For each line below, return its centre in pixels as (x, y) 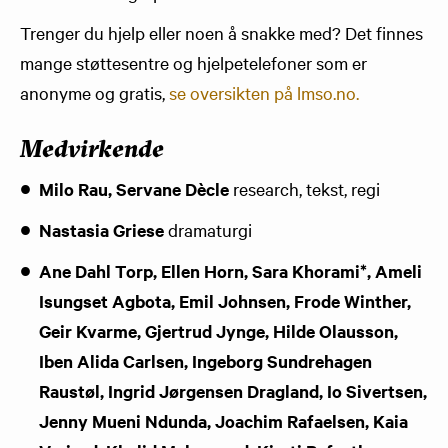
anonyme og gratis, (94, 92)
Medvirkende (92, 151)
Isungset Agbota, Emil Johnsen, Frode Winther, (225, 301)
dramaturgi (208, 230)
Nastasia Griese (101, 230)
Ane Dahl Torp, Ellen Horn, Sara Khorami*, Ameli (230, 271)
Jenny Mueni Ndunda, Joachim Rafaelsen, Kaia (223, 421)
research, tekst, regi (304, 188)
